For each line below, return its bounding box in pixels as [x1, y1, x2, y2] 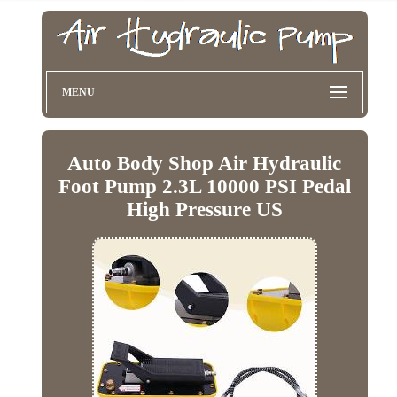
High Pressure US [126, 198, 283, 222]
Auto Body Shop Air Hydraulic [67, 152, 342, 175]
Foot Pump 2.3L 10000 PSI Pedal [58, 175, 351, 198]
